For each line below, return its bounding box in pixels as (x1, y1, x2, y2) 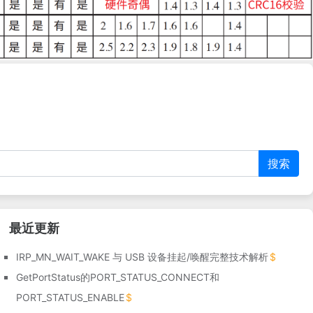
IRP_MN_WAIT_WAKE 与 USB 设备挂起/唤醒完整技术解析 (16, 250, 269, 263)
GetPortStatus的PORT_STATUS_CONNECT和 (16, 270, 220, 283)
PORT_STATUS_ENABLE (16, 291, 125, 303)
